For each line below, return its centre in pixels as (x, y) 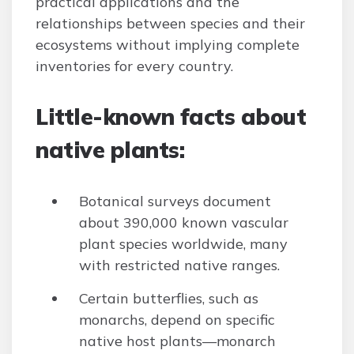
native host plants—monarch (177, 341)
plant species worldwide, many (183, 244)
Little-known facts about (171, 117)
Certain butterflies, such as (169, 298)
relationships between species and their (170, 23)
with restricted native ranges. (179, 265)
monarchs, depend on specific (177, 320)
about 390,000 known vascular (184, 222)
